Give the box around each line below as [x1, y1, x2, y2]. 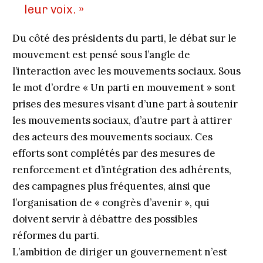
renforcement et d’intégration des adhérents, [12, 163, 231, 176]
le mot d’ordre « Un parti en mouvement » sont [12, 81, 235, 94]
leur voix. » [23, 2, 84, 16]
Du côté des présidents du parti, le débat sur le [12, 32, 237, 45]
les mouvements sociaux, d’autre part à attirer [12, 114, 232, 127]
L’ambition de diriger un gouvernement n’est [12, 245, 227, 258]
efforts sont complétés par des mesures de [12, 147, 215, 160]
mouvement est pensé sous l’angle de [12, 48, 190, 61]
